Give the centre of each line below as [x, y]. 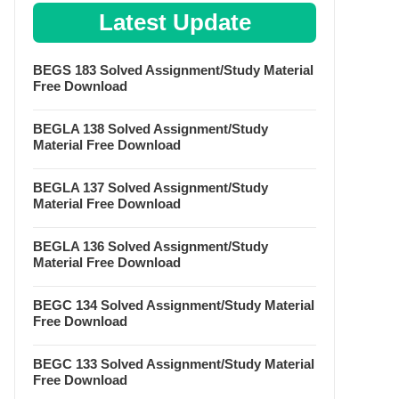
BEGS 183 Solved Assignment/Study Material [173, 70]
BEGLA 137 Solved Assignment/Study [151, 187]
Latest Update [175, 22]
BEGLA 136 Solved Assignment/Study [151, 246]
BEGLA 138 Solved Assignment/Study [151, 129]
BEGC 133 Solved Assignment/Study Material [174, 364]
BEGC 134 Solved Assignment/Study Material [174, 305]
